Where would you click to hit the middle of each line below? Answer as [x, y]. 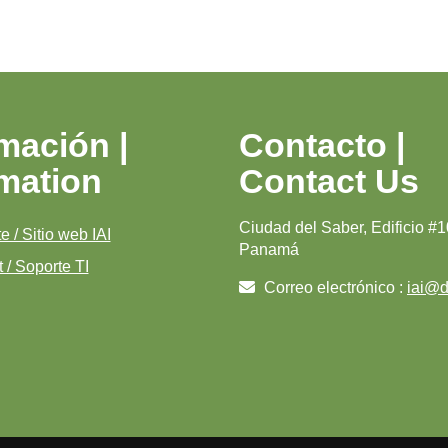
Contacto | [322, 145]
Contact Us [329, 181]
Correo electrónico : [333, 287]
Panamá [269, 249]
